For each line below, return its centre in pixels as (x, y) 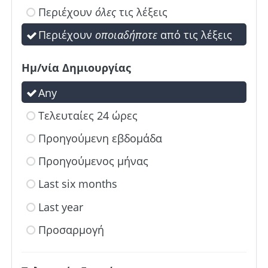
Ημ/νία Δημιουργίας (76, 67)
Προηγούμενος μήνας (93, 161)
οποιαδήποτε (126, 35)
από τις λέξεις (195, 35)
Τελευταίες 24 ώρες (88, 115)
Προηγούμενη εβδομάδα (100, 138)
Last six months (78, 184)
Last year (61, 207)
